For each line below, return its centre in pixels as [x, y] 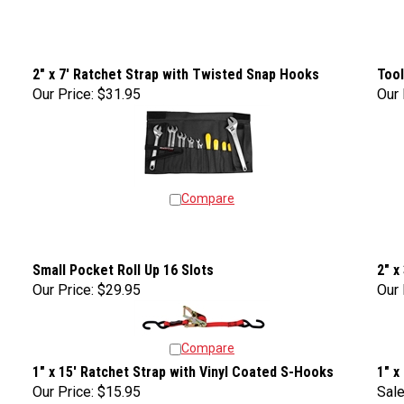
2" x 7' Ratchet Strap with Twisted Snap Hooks [176, 70]
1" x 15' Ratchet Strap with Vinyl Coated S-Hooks [183, 367]
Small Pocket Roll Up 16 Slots [123, 266]
